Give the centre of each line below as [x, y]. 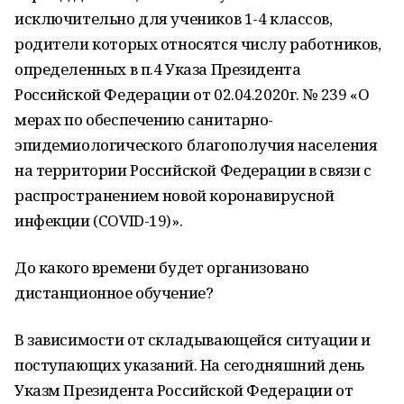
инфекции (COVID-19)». [99, 220]
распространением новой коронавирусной [174, 195]
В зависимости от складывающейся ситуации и [193, 340]
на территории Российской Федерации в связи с [193, 170]
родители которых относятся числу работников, [198, 44]
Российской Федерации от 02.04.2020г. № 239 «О [192, 94]
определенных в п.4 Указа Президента [158, 69]
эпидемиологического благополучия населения [196, 145]
